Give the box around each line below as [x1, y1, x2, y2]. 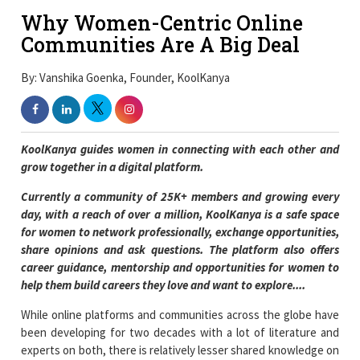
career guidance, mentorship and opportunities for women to [21, 259, 339, 275]
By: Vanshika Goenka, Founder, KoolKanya [21, 69, 231, 85]
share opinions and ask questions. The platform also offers [21, 241, 339, 257]
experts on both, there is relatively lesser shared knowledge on [21, 342, 339, 358]
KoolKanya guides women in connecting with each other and [21, 141, 339, 157]
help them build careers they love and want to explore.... [21, 276, 306, 292]
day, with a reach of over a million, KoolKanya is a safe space [21, 206, 339, 222]
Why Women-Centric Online [21, 9, 304, 36]
